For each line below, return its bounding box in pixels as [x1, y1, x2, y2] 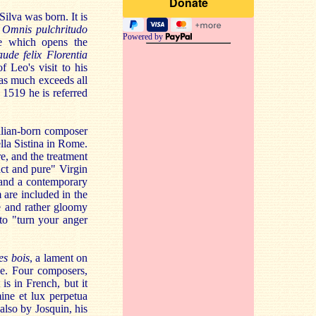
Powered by [123, 32, 165, 42]
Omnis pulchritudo [2, 23, 88, 35]
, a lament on [29, 252, 88, 264]
